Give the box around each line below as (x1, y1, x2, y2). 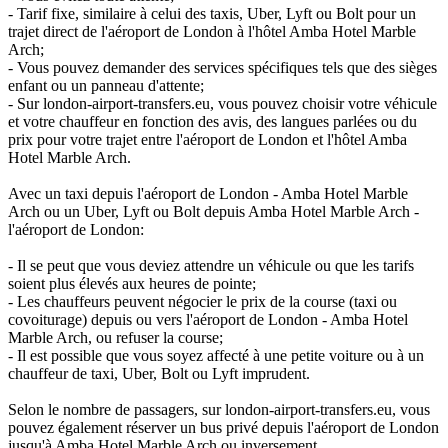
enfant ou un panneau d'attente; (8, 76, 204, 94)
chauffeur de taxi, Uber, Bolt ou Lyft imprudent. (8, 364, 310, 382)
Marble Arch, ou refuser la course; (8, 328, 223, 346)
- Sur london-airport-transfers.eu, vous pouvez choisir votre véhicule (8, 94, 437, 112)
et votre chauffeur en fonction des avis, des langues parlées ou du (8, 112, 417, 130)
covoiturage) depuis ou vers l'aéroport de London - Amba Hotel (8, 310, 408, 328)
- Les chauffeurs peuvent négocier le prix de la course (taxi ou (8, 292, 397, 310)
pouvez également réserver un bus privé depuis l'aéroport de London (8, 418, 439, 436)
